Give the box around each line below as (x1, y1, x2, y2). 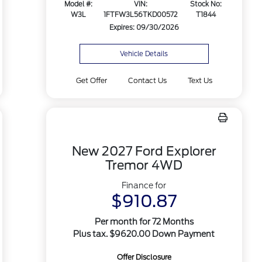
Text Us (188, 76, 213, 85)
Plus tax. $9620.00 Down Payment (73, 229, 215, 239)
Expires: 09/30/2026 (109, 23, 179, 32)
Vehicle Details (120, 50, 168, 58)
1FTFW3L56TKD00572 (103, 11, 178, 19)
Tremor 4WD (105, 158, 183, 173)
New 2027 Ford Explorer (71, 144, 216, 158)
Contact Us (127, 76, 167, 85)
